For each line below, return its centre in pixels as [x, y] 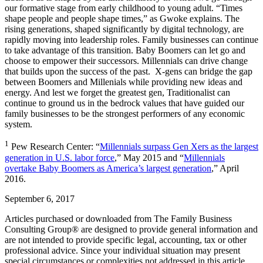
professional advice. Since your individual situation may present [122, 250]
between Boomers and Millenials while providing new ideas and [124, 82]
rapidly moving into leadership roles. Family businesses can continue [131, 40]
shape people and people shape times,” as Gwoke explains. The [122, 19]
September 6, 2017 [40, 198]
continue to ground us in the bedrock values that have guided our [124, 103]
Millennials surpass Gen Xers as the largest [179, 147]
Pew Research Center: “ [54, 147]
